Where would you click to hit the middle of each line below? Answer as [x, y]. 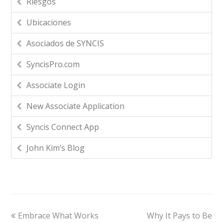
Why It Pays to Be [179, 216]
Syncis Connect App [63, 127]
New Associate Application [76, 106]
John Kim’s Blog [56, 148]
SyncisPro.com [53, 64]
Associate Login [56, 85]
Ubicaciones [49, 23]
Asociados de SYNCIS [65, 44]
